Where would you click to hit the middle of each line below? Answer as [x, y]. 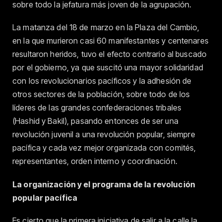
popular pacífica [45, 197]
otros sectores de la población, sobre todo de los [101, 94]
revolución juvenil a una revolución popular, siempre [104, 135]
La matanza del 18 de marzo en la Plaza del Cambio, [106, 28]
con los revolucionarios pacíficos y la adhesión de [102, 81]
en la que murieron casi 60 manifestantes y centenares [111, 41]
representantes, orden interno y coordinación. [95, 161]
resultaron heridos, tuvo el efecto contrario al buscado [110, 54]
